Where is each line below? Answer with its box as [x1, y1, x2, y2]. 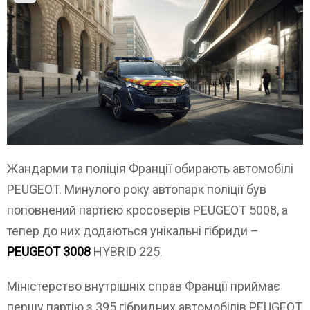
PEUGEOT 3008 [7, 244, 91, 259]
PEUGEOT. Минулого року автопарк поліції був [7, 182, 266, 197]
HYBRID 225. [91, 244, 163, 259]
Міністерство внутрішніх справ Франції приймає [7, 279, 280, 294]
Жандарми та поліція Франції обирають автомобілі [7, 161, 293, 176]
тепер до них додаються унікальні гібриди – [7, 224, 259, 239]
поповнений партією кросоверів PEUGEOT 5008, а [7, 203, 288, 218]
